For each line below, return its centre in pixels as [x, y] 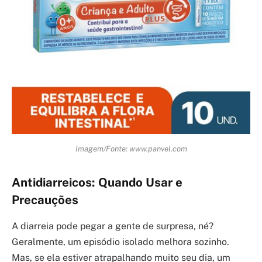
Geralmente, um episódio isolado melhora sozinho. [120, 242]
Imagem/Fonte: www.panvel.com [131, 148]
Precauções [45, 200]
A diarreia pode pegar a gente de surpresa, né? [113, 226]
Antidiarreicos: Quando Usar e [97, 183]
